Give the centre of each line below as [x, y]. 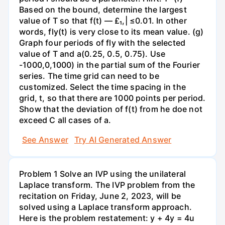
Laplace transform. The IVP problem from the [107, 185]
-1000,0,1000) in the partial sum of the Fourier [109, 65]
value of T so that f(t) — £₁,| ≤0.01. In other [103, 20]
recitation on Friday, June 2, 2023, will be [100, 196]
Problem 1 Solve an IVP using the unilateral [103, 174]
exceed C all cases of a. [65, 120]
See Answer [45, 140]
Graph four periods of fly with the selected [102, 42]
